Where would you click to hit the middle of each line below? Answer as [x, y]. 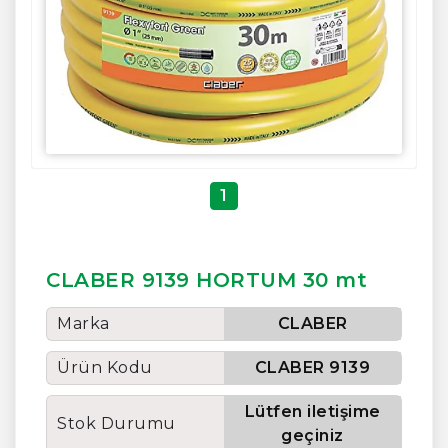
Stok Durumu [116, 424]
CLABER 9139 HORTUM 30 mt [206, 280]
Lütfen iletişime [312, 412]
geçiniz [312, 436]
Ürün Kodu [105, 368]
